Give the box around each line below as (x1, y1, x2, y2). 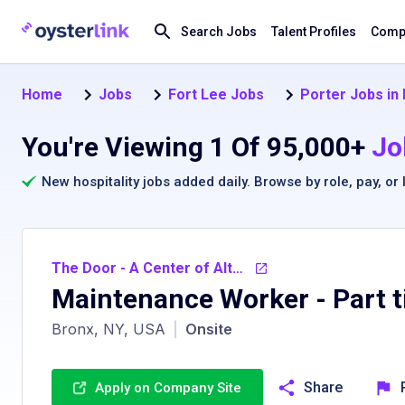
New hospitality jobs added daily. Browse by (42, 174, 320, 190)
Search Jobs (181, 24, 257, 39)
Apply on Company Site (95, 380, 241, 396)
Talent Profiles (271, 24, 356, 39)
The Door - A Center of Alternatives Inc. (232, 259, 243, 277)
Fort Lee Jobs (168, 85, 264, 103)
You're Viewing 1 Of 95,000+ (22, 131, 365, 163)
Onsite (185, 320, 232, 338)
